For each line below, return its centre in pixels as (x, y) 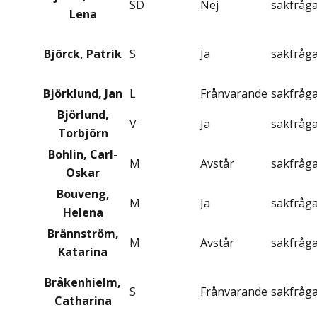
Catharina (83, 301)
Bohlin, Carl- (83, 155)
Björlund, (83, 115)
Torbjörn (83, 133)
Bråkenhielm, (83, 283)
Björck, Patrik (83, 54)
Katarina (83, 252)
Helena (83, 213)
